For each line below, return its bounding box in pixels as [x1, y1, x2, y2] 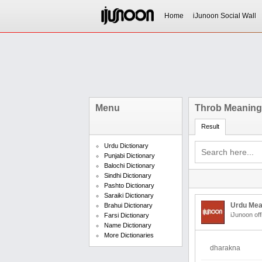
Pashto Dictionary [104, 182, 154, 189]
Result [201, 123, 219, 130]
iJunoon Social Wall [192, 12, 256, 20]
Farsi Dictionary [104, 212, 149, 219]
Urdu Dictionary [104, 142, 149, 149]
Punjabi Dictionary [104, 152, 155, 159]
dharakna [210, 244, 240, 252]
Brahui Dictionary [104, 202, 153, 209]
